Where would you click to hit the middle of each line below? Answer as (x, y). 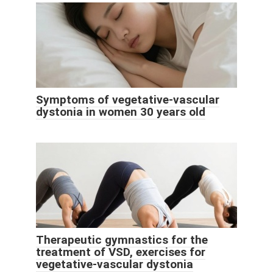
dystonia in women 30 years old (121, 112)
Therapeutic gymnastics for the (122, 239)
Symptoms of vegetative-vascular (128, 99)
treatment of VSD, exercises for (121, 252)
